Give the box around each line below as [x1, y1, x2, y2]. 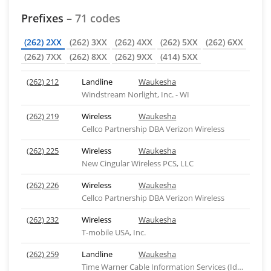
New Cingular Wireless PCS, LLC [81, 158, 194, 169]
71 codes [75, 11, 120, 25]
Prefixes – [21, 11, 75, 25]
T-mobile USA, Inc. [81, 227, 146, 238]
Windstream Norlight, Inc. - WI [81, 89, 189, 100]
